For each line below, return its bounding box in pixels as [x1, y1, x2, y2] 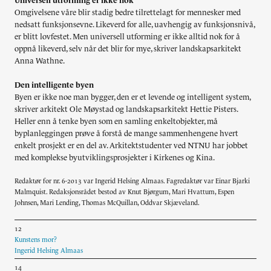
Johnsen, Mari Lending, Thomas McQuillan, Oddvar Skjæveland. [15, 199, 200, 207]
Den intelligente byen [15, 80, 94, 90]
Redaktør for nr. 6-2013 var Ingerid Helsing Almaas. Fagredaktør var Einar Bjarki [15, 177, 250, 185]
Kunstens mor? [15, 236, 57, 244]
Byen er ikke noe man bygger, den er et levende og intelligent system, [15, 93, 250, 102]
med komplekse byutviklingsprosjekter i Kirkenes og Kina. [15, 153, 215, 163]
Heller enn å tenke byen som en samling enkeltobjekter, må [15, 117, 218, 126]
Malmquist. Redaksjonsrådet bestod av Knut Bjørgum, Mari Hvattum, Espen [15, 188, 234, 196]
